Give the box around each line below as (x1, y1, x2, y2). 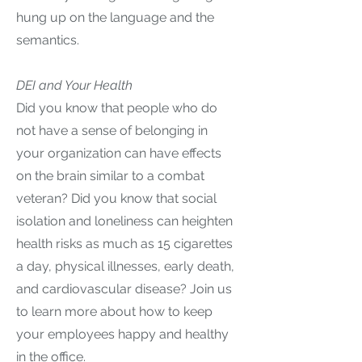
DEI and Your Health (16, 78, 133, 93)
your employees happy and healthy (16, 326, 229, 342)
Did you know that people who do (16, 100, 217, 116)
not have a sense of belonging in (16, 123, 208, 138)
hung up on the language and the (16, 10, 214, 25)
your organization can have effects (16, 145, 221, 161)
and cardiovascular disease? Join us (16, 281, 232, 297)
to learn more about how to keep (16, 304, 213, 319)
